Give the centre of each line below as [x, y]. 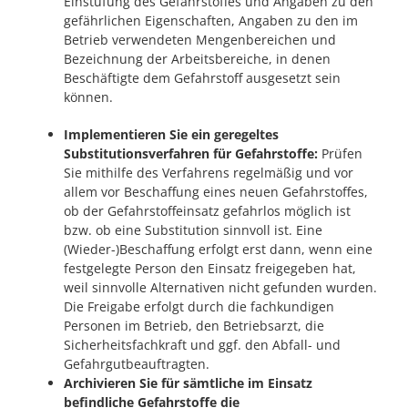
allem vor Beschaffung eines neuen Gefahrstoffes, [216, 191]
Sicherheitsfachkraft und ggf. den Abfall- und [202, 344]
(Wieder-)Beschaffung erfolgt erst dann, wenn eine [218, 249]
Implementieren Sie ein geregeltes [171, 134]
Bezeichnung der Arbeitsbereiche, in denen [197, 58]
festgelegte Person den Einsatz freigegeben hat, [210, 268]
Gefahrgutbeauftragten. [137, 363]
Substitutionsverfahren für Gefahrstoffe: [191, 153]
